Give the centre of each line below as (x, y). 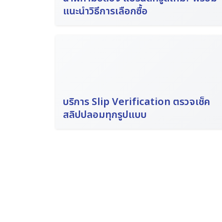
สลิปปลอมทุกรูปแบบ (105, 115)
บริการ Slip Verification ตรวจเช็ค (137, 102)
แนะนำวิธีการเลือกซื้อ (105, 11)
